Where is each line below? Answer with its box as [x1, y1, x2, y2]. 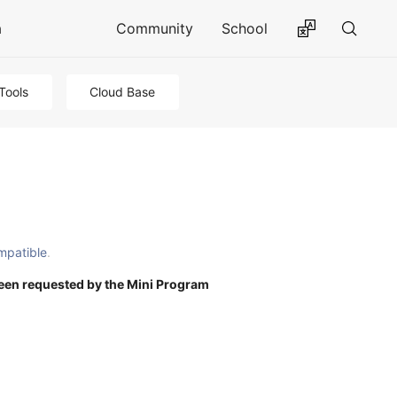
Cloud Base [90, 84, 156, 99]
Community [116, 19, 193, 37]
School [222, 19, 268, 37]
